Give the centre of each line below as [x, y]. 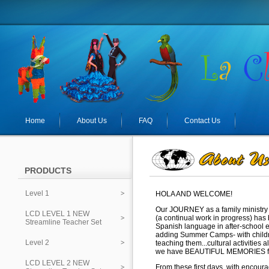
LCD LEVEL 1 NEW [57, 214]
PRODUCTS [48, 171]
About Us [92, 121]
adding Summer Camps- [196, 235]
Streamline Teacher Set [63, 222]
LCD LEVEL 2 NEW [57, 263]
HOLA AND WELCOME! [194, 194]
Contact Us [202, 121]
